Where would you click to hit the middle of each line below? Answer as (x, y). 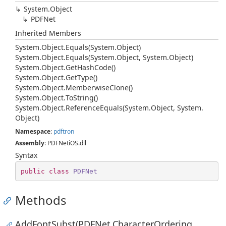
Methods (41, 200)
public (33, 171)
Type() (87, 77)
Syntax (26, 155)
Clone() (121, 88)
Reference (83, 108)
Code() (105, 67)
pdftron (64, 131)
